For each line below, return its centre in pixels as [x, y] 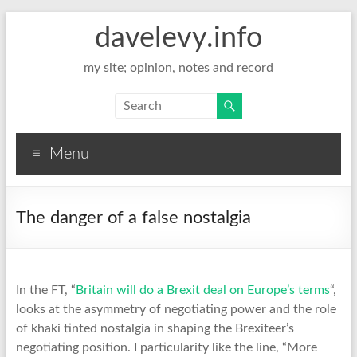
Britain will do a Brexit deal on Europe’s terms [202, 290]
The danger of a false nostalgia [133, 218]
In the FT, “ [45, 290]
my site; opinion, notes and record [178, 68]
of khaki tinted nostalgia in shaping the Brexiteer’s [155, 328]
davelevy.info [178, 38]
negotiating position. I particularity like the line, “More [166, 347]
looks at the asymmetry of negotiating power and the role [176, 309]
